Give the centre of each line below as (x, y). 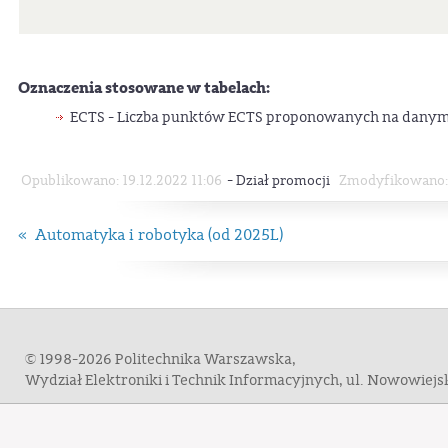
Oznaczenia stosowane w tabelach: (144, 87)
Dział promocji (283, 180)
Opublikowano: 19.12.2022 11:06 (121, 180)
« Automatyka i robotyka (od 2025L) (150, 235)
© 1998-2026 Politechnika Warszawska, (160, 360)
